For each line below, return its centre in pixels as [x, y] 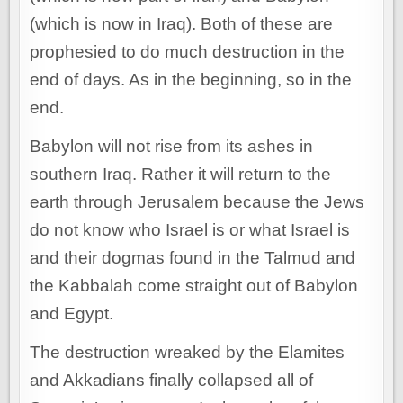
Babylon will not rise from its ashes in [172, 147]
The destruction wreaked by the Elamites [188, 353]
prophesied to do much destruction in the [188, 52]
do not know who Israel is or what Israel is [190, 230]
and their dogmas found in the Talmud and [193, 258]
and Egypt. [72, 314]
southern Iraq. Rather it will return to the [181, 175]
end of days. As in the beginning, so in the [191, 80]
